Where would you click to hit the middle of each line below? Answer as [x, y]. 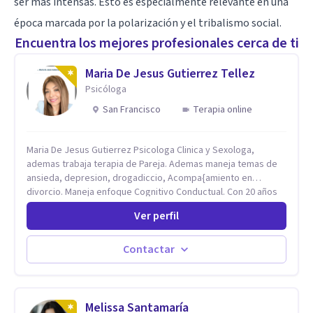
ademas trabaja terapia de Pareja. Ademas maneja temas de [152, 164]
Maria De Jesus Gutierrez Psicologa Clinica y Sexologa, [80, 150]
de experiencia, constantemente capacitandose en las [140, 206]
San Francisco [132, 109]
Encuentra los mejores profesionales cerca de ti [156, 43]
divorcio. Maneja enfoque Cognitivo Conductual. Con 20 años [152, 192]
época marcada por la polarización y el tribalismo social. [148, 23]
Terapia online [223, 109]
